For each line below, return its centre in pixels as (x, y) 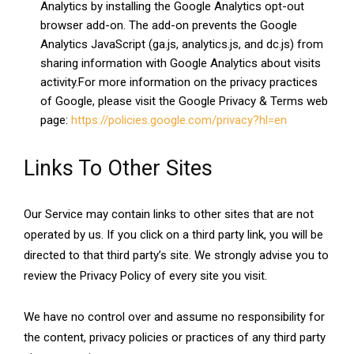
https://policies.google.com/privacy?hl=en (179, 121)
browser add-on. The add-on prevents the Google (169, 26)
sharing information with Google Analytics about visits (181, 64)
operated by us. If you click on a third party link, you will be (173, 235)
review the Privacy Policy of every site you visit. (145, 276)
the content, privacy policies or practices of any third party (175, 338)
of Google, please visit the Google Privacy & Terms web (184, 102)
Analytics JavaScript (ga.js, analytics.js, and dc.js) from (182, 45)
